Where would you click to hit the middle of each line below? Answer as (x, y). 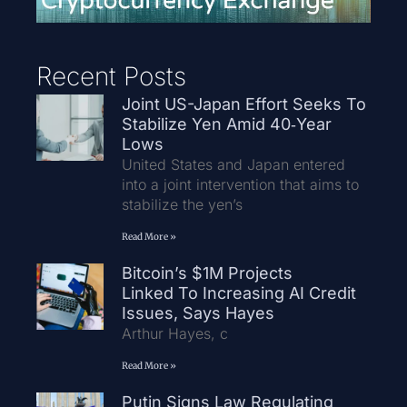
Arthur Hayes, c (174, 333)
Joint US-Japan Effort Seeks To (243, 104)
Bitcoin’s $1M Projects (207, 273)
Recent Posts (111, 76)
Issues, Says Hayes (200, 313)
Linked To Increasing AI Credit (238, 293)
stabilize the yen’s (182, 204)
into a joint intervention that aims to (240, 184)
